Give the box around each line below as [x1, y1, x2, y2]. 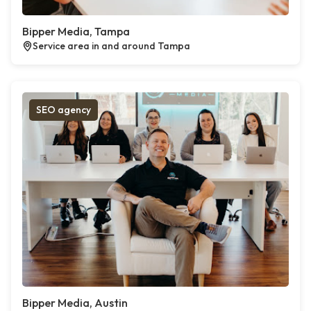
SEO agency [36, 103, 91, 116]
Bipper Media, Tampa [22, 24, 130, 38]
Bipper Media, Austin [22, 296, 128, 310]
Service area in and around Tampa [33, 40, 190, 52]
